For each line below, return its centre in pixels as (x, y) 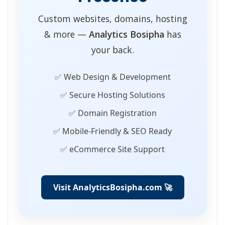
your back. (113, 50)
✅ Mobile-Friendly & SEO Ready (113, 131)
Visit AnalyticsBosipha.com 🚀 (113, 188)
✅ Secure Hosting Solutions (113, 95)
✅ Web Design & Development (113, 77)
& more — (66, 34)
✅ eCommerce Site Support (113, 149)
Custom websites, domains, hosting (113, 19)
